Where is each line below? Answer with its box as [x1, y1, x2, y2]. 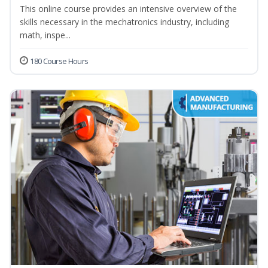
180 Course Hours [30, 56, 89, 67]
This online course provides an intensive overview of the [20, 3, 237, 15]
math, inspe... [20, 29, 71, 41]
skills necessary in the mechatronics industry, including [20, 16, 229, 28]
